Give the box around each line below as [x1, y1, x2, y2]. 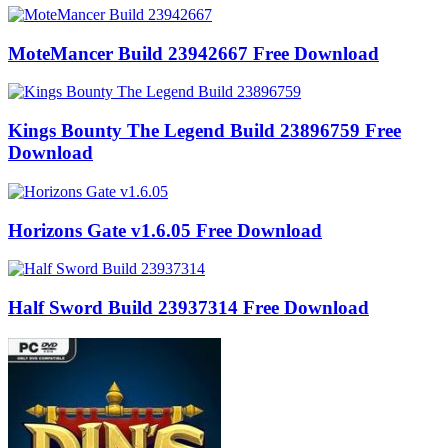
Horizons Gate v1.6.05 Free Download [8, 219, 322, 241]
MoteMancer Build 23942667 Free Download [8, 42, 379, 64]
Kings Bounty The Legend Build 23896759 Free [8, 120, 401, 142]
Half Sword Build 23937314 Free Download [8, 297, 369, 319]
